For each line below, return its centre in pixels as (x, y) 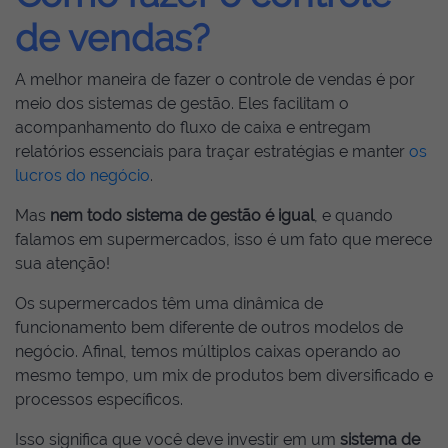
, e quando (353, 215)
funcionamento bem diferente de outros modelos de (209, 327)
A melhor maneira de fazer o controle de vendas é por (215, 79)
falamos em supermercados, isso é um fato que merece (223, 239)
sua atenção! (62, 263)
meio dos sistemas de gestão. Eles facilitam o (182, 103)
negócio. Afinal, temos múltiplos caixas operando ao (208, 351)
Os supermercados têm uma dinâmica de (169, 303)
